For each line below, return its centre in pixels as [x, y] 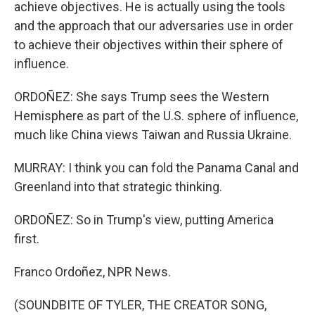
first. [27, 239]
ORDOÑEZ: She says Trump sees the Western [142, 97]
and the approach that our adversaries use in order [154, 26]
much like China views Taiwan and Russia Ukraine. [153, 135]
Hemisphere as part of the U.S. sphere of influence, [156, 116]
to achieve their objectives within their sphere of [149, 45]
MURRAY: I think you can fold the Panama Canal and [156, 168]
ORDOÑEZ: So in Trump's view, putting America [144, 220]
